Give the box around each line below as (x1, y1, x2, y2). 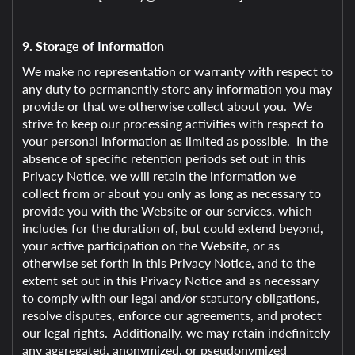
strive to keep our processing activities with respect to (22, 114, 323, 132)
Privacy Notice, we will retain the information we (22, 166, 296, 185)
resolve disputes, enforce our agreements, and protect (22, 306, 322, 324)
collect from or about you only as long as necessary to (22, 184, 321, 202)
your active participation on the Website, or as (22, 236, 280, 254)
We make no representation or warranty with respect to (22, 62, 333, 80)
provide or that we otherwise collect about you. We (22, 97, 312, 115)
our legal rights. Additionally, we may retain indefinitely (22, 323, 330, 342)
